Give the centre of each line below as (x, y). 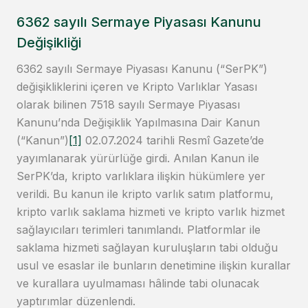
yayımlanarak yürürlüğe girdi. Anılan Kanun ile (138, 158)
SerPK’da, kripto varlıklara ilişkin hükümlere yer (141, 176)
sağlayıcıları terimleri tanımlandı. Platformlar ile (139, 230)
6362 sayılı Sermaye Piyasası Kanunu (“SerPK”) (142, 69)
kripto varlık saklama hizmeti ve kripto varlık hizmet (151, 212)
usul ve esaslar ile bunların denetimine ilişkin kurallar (154, 266)
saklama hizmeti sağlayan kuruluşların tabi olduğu (147, 248)
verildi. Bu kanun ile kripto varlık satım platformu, (145, 194)
